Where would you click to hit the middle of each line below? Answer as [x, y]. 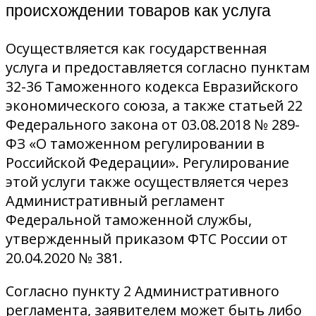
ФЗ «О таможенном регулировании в [135, 144]
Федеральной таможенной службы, [129, 220]
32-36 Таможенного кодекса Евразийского [152, 87]
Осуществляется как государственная [136, 49]
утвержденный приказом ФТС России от [147, 239]
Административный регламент [115, 201]
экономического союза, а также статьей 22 [154, 106]
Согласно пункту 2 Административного [142, 291]
